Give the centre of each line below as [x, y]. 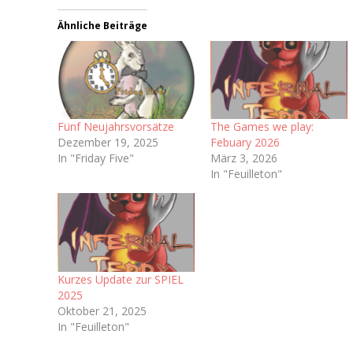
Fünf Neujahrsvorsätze [116, 127]
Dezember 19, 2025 [108, 143]
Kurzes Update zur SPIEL [121, 279]
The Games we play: [262, 127]
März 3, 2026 [244, 158]
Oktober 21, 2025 [102, 310]
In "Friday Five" [96, 158]
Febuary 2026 [245, 143]
